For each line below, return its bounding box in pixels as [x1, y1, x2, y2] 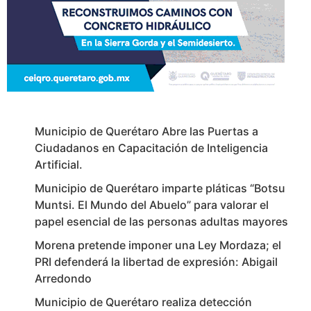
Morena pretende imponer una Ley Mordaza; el [35, 238, 281, 253]
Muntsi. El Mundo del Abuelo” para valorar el [35, 198, 269, 212]
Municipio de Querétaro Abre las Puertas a [35, 124, 258, 139]
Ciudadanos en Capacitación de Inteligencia [35, 141, 268, 155]
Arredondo [35, 271, 92, 286]
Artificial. [35, 158, 83, 172]
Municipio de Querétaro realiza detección [35, 295, 252, 310]
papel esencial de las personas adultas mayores [35, 215, 288, 229]
